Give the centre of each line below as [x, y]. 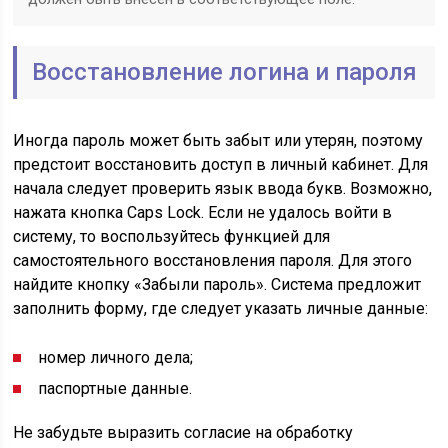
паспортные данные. [115, 388]
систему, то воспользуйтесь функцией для [172, 236]
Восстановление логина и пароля [225, 72]
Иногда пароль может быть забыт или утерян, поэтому [218, 140]
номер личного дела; [116, 357]
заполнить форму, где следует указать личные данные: [221, 308]
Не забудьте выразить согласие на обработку [183, 432]
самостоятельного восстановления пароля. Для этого [213, 260]
